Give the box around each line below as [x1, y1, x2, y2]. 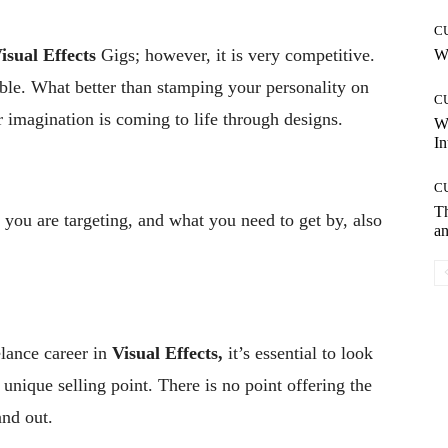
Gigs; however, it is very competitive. [101, 44, 375, 65]
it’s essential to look [228, 342, 373, 363]
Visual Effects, [112, 342, 228, 363]
